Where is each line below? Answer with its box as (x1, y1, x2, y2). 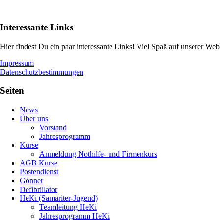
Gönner (20, 176, 43, 185)
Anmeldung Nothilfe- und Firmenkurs (39, 150, 157, 159)
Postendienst (20, 167, 58, 176)
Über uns (20, 114, 48, 123)
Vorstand (39, 123, 67, 132)
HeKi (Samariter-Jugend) (20, 194, 98, 203)
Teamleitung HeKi (39, 203, 97, 212)
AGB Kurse (20, 159, 57, 167)
